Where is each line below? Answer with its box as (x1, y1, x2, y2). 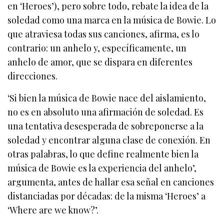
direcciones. (7, 70, 57, 82)
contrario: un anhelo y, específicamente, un (7, 42, 187, 54)
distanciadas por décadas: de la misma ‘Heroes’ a (7, 190, 206, 202)
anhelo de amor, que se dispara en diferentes (7, 56, 193, 68)
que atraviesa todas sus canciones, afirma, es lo (7, 28, 200, 40)
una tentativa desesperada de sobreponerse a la (7, 120, 204, 132)
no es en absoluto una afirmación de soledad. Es (7, 106, 204, 118)
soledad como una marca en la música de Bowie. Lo (7, 14, 216, 26)
